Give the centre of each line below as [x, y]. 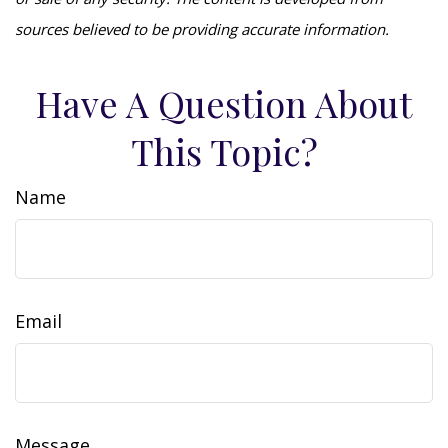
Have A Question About [224, 103]
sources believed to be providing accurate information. [202, 29]
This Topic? [224, 151]
